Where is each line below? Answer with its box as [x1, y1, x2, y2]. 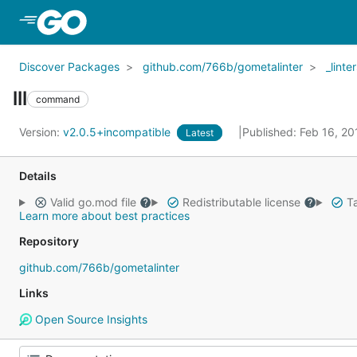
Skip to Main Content [89, 14, 218, 29]
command [36, 92, 80, 105]
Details [19, 169, 57, 182]
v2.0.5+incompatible [63, 125, 174, 139]
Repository [19, 234, 79, 248]
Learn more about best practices [19, 209, 190, 222]
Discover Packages [19, 60, 120, 73]
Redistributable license [178, 195, 304, 209]
